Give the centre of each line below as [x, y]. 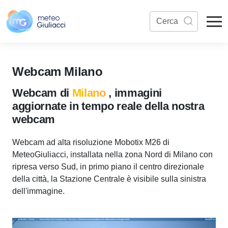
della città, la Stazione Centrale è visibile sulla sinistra [109, 179]
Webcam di [42, 93]
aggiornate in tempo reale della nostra [108, 106]
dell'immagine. [38, 191]
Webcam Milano [58, 72]
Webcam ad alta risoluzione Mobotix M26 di [91, 142]
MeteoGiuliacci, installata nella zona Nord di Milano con [112, 154]
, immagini [135, 93]
